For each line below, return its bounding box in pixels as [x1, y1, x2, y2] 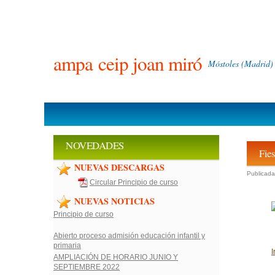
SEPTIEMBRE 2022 [53, 263, 120, 272]
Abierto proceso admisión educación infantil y [53, 231, 205, 241]
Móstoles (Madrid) [208, 57, 273, 69]
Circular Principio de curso [90, 177, 178, 187]
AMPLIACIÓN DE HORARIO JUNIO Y [53, 253, 178, 262]
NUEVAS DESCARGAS [74, 160, 165, 174]
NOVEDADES [66, 137, 124, 152]
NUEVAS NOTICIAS [74, 194, 155, 207]
